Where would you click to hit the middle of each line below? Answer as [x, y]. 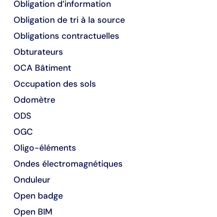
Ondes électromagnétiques [68, 164]
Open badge [38, 196]
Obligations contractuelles [66, 36]
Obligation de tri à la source [69, 20]
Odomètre [34, 100]
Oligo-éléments [45, 148]
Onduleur [32, 180]
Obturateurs [38, 52]
